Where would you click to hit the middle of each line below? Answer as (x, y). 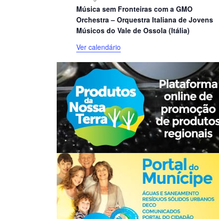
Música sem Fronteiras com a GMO (134, 9)
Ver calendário (98, 47)
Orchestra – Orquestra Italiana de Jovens (144, 19)
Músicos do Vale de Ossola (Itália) (133, 30)
